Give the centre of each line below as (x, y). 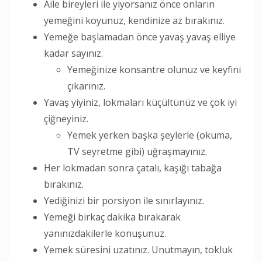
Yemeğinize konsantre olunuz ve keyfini (154, 69)
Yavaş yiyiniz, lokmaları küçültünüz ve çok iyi (140, 102)
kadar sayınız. (73, 53)
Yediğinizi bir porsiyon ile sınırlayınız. (124, 200)
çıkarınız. (86, 86)
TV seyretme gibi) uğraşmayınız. (137, 151)
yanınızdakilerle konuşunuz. (105, 233)
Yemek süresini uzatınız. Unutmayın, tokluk (138, 249)
